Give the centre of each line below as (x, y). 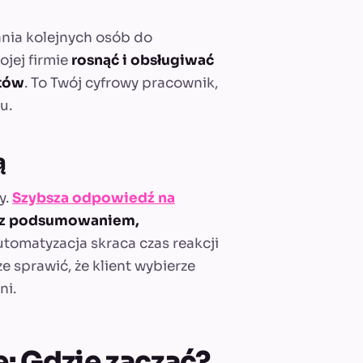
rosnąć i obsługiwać (143, 60)
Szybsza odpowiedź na (94, 198)
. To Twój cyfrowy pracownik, (121, 83)
